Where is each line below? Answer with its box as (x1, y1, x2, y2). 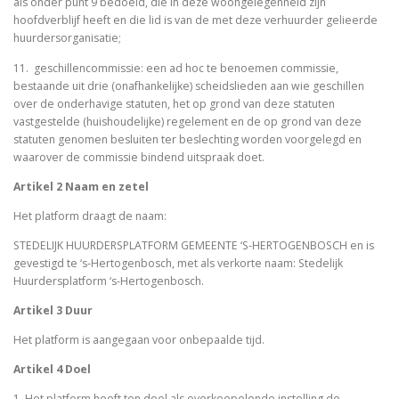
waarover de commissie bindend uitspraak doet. (13, 149, 267, 165)
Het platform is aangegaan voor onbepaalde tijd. (13, 332, 267, 348)
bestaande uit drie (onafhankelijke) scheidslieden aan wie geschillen (13, 77, 364, 94)
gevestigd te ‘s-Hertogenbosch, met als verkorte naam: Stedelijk (13, 255, 343, 271)
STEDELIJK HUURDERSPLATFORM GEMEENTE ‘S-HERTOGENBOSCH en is (13, 237, 374, 253)
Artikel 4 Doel (13, 362, 91, 378)
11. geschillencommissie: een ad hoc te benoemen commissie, (13, 60, 338, 76)
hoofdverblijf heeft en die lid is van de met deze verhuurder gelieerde (13, 12, 378, 28)
